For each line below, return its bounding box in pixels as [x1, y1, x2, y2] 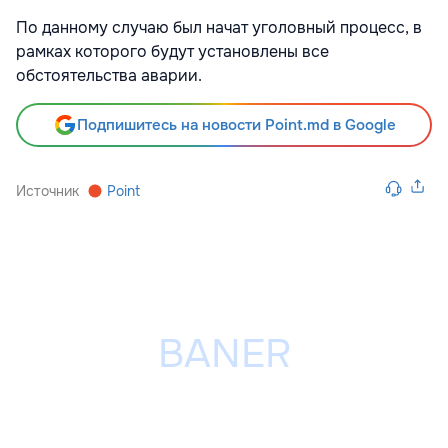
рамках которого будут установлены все [16, 40, 329, 62]
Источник [16, 181, 79, 200]
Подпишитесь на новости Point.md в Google [76, 114, 396, 135]
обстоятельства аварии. [16, 64, 202, 86]
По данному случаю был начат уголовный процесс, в [16, 16, 422, 38]
